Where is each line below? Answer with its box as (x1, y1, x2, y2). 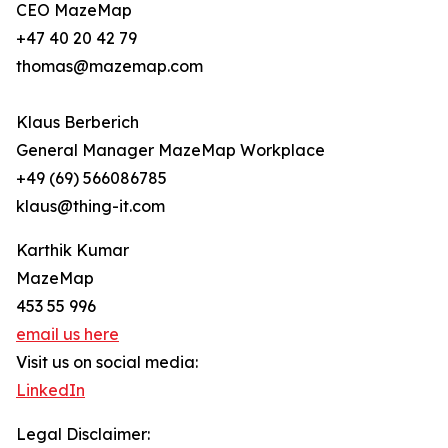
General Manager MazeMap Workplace (16, 140, 325, 161)
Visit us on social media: (16, 352, 198, 373)
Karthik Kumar (16, 240, 129, 261)
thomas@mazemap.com (16, 56, 203, 77)
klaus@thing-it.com (16, 196, 165, 217)
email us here (16, 324, 119, 345)
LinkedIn (16, 380, 85, 401)
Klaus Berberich (16, 112, 139, 133)
